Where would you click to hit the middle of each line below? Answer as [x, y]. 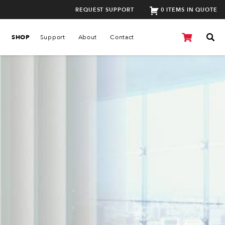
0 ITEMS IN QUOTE [189, 10]
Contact [122, 37]
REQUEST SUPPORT [105, 10]
